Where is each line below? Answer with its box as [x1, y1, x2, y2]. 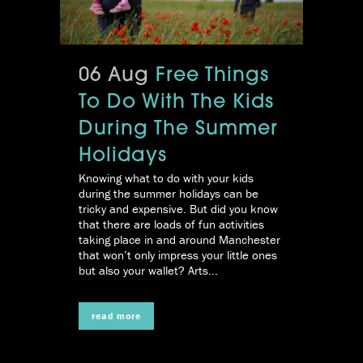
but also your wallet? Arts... [79, 262, 218, 278]
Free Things [156, 66, 269, 86]
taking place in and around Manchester [79, 231, 280, 247]
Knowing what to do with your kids [79, 169, 254, 186]
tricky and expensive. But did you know [79, 200, 278, 216]
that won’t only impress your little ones [79, 246, 277, 263]
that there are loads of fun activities [79, 216, 264, 232]
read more [92, 309, 141, 322]
